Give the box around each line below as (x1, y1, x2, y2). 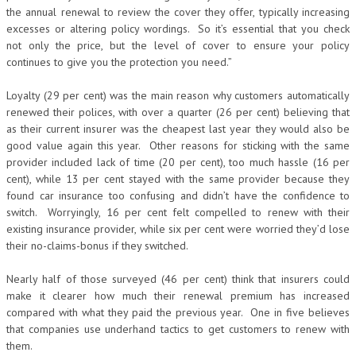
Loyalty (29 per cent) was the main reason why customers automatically (6, 88, 350, 103)
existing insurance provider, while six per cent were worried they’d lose (6, 222, 350, 236)
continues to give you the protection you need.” (6, 55, 232, 69)
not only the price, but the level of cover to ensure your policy (6, 38, 350, 52)
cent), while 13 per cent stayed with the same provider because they (6, 172, 350, 186)
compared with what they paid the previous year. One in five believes (6, 305, 350, 319)
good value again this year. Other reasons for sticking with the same (6, 138, 350, 153)
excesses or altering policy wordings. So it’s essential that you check (6, 21, 350, 36)
